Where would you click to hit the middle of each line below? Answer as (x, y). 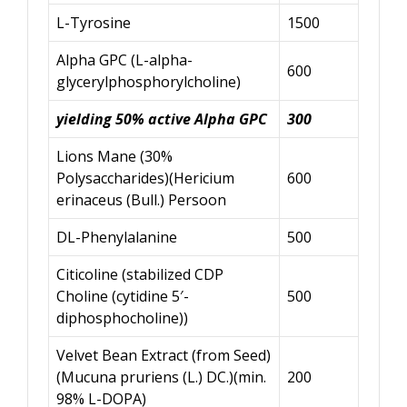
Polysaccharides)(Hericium (145, 178)
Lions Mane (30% (114, 156)
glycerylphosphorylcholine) (149, 81)
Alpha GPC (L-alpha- (124, 60)
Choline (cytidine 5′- (123, 296)
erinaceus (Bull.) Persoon (141, 199)
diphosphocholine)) (122, 318)
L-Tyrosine (94, 22)
